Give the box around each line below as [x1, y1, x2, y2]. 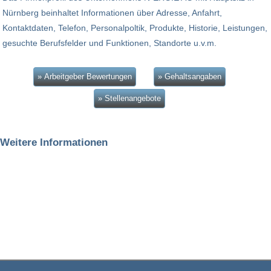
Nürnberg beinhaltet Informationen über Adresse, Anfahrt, [2, 8, 222, 18]
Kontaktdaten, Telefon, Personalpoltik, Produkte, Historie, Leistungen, [2, 23, 267, 33]
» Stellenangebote [97, 94, 161, 103]
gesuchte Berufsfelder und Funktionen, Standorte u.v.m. [2, 38, 217, 48]
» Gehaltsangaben [157, 72, 221, 82]
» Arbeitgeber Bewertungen [37, 72, 132, 82]
